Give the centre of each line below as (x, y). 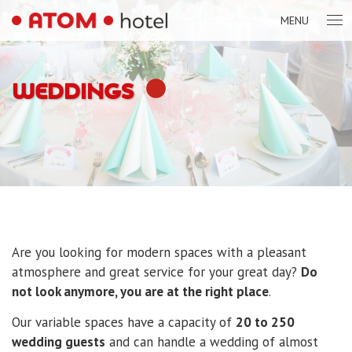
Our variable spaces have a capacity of (124, 322)
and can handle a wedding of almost (212, 341)
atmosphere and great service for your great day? (156, 272)
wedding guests (59, 341)
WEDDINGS (73, 92)
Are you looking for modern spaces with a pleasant (159, 252)
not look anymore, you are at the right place (140, 291)
